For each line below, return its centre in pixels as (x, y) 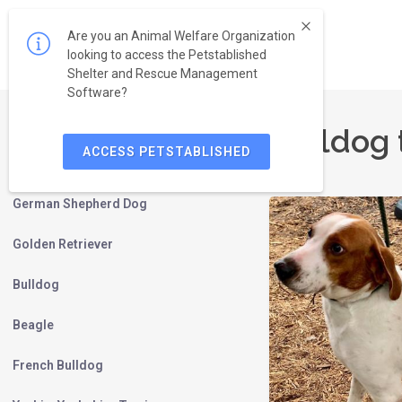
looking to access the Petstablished (167, 55)
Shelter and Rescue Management (162, 74)
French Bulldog (58, 365)
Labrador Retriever (69, 163)
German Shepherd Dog (80, 204)
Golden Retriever (63, 244)
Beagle (33, 325)
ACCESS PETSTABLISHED (166, 152)
